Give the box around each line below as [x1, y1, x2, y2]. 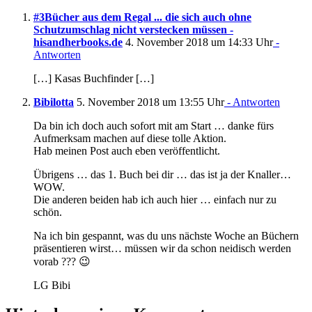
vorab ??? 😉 [33, 255, 91, 267]
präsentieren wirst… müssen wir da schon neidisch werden [33, 242, 291, 254]
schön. [33, 205, 62, 218]
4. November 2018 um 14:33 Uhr [123, 36, 273, 48]
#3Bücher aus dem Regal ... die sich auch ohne [33, 10, 251, 23]
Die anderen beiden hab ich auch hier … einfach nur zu [33, 193, 276, 205]
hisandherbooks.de [33, 36, 123, 48]
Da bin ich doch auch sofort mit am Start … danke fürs [33, 119, 274, 132]
